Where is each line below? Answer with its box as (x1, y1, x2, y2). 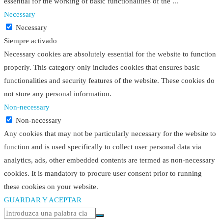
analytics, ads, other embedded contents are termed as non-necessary (4, 156, 215, 165)
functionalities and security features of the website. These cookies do (4, 77, 215, 85)
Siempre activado (4, 37, 57, 45)
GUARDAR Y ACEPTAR (4, 196, 82, 204)
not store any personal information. (4, 90, 111, 98)
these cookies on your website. (4, 183, 98, 191)
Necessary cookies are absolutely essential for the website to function (4, 50, 216, 58)
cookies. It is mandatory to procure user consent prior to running (4, 169, 202, 178)
